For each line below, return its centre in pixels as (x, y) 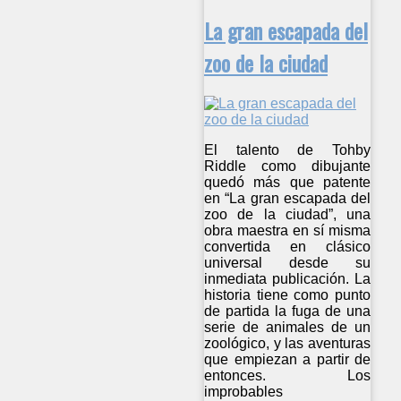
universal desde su (288, 263)
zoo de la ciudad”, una (288, 215)
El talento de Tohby (288, 150)
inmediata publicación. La (288, 279)
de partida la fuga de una (288, 311)
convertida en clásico (288, 247)
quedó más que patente (288, 183)
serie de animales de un (288, 328)
